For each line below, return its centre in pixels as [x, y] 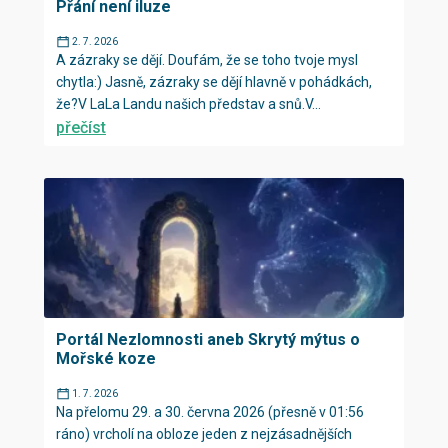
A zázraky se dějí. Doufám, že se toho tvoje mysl [207, 60]
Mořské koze [106, 358]
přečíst [81, 127]
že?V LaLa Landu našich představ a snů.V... [188, 104]
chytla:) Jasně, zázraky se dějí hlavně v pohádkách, [214, 82]
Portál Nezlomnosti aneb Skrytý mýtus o [208, 339]
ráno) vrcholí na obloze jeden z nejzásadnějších [204, 434]
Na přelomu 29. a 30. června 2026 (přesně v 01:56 [210, 412]
